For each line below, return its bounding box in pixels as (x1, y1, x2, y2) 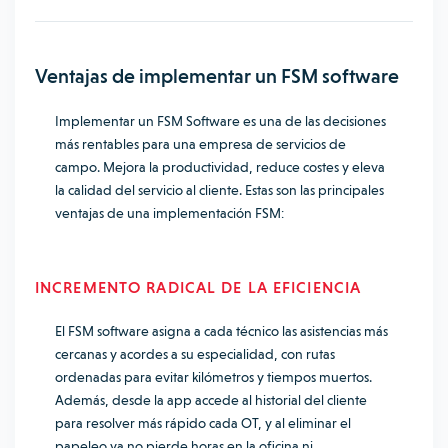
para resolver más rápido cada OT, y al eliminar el (55, 415, 351, 431)
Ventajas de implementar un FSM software (35, 64, 399, 88)
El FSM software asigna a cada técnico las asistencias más (55, 323, 388, 339)
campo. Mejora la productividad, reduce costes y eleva (55, 159, 385, 175)
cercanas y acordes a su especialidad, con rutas (55, 346, 335, 362)
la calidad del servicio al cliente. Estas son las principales (55, 182, 384, 198)
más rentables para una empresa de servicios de (55, 136, 346, 152)
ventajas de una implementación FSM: (55, 205, 284, 221)
